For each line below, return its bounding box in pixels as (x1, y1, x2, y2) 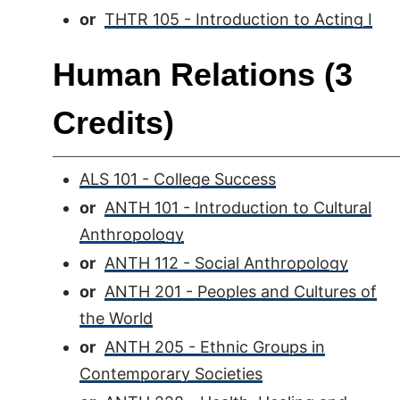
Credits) (53, 104, 174, 141)
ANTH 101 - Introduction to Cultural (104, 198, 371, 217)
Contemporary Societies (79, 364, 262, 383)
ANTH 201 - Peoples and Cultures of (104, 282, 377, 301)
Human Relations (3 (53, 56, 353, 93)
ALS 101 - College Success (79, 170, 276, 188)
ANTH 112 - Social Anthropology (104, 254, 348, 272)
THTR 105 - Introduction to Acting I (104, 10, 372, 29)
